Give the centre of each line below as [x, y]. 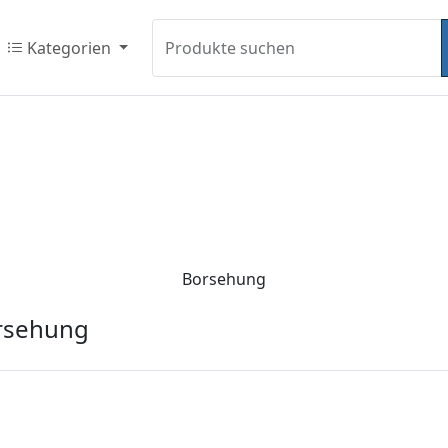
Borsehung [224, 279]
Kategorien [68, 47]
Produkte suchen [230, 47]
